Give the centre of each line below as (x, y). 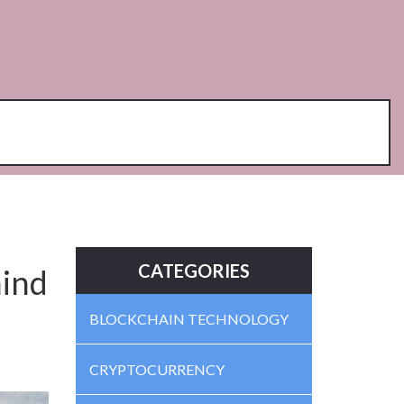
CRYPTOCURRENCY (156, 369)
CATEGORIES (193, 271)
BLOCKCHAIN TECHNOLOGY (188, 319)
